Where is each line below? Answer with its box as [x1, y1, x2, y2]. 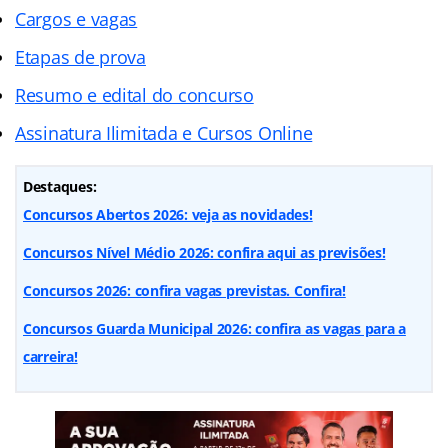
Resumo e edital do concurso [15, 82, 254, 107]
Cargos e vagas [15, 6, 138, 31]
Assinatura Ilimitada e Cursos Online [15, 120, 313, 145]
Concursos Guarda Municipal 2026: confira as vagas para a [23, 318, 406, 338]
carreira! [23, 346, 78, 366]
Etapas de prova [15, 44, 146, 69]
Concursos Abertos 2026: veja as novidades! [23, 204, 313, 224]
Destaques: [23, 176, 97, 196]
